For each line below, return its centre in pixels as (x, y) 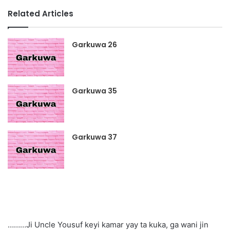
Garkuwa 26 (95, 45)
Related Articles (41, 14)
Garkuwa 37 (95, 137)
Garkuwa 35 (95, 91)
